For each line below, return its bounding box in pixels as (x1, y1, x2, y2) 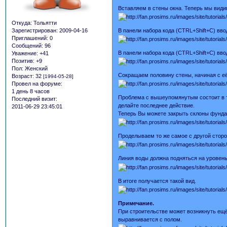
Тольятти (32, 20, 57, 26)
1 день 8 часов (12, 88, 50, 95)
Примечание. (118, 200, 155, 206)
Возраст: (12, 73, 34, 80)
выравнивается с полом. (118, 216, 182, 222)
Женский (23, 65, 48, 72)
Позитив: (12, 58, 34, 64)
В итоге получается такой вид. (118, 177, 197, 184)
